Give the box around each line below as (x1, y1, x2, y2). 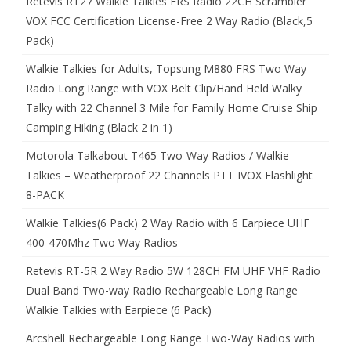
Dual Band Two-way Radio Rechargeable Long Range (26, 282, 298, 298)
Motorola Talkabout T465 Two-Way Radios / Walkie (26, 147, 289, 163)
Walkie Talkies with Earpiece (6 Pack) (26, 302, 212, 317)
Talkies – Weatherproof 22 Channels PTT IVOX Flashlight (26, 167, 313, 183)
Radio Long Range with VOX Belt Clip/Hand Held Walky (26, 80, 302, 96)
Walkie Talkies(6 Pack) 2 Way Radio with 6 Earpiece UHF (26, 215, 309, 230)
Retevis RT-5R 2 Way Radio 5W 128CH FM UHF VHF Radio (26, 262, 320, 278)
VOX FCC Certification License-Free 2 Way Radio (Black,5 (26, 13, 313, 28)
